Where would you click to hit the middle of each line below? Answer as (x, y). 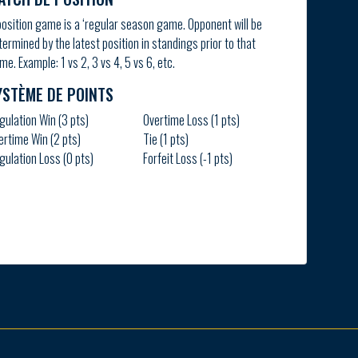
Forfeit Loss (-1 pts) (188, 158)
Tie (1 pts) (166, 139)
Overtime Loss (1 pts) (192, 119)
